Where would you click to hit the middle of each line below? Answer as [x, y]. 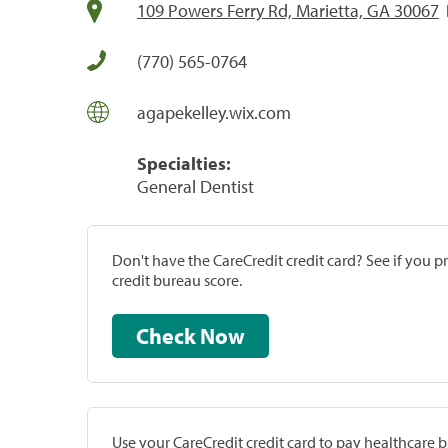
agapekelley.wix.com [214, 112]
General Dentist [195, 186]
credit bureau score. [177, 279]
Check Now [222, 335]
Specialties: [184, 163]
